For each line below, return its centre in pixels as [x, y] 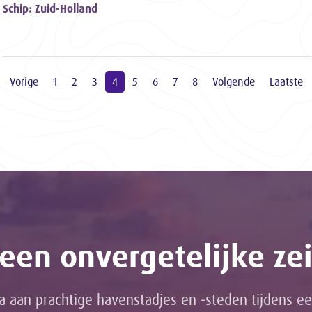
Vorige [24, 82]
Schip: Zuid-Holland [50, 9]
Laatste [286, 82]
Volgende [234, 82]
